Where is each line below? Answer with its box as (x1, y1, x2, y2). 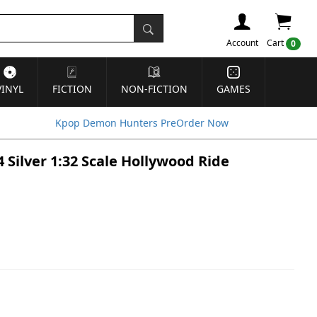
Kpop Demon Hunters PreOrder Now (55, 116, 229, 129)
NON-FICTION (121, 82, 188, 96)
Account (226, 37, 258, 49)
